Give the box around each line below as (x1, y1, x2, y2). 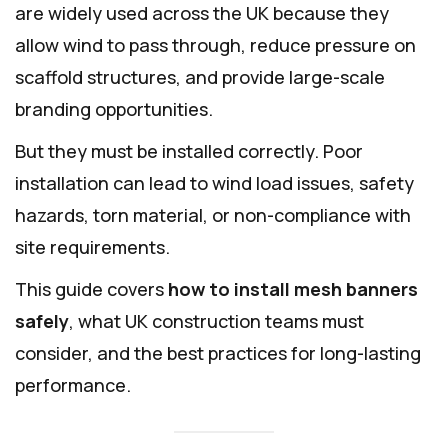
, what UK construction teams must (69, 309, 364, 334)
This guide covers (15, 277, 168, 302)
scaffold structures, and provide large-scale (15, 65, 385, 90)
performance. (15, 373, 131, 398)
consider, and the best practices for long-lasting (15, 341, 421, 366)
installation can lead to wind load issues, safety (15, 171, 414, 196)
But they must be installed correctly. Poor (15, 139, 363, 164)
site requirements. (15, 235, 170, 260)
